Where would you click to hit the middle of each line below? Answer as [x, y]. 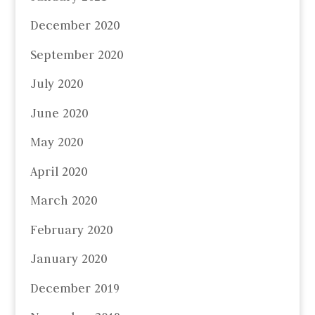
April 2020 [58, 171]
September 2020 [76, 54]
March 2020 [63, 201]
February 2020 [71, 230]
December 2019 [75, 288]
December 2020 [75, 26]
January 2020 [68, 259]
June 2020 [59, 113]
